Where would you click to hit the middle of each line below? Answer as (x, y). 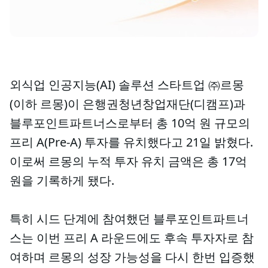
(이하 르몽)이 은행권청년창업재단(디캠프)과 (127, 104)
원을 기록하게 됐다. (62, 180)
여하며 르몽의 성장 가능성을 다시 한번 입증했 (132, 257)
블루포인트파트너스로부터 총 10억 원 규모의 (130, 123)
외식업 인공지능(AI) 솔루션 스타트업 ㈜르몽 (127, 85)
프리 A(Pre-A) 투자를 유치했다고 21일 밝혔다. (131, 142)
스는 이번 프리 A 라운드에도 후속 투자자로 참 (132, 238)
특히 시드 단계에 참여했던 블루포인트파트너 (129, 219)
